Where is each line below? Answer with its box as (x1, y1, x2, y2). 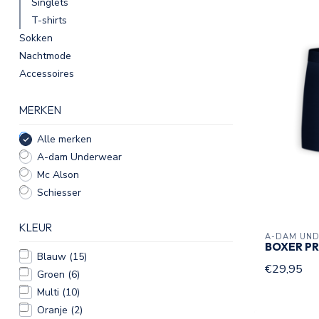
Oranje (37, 303, 70, 317)
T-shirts (31, 14, 67, 27)
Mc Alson (37, 168, 79, 182)
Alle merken (37, 132, 92, 146)
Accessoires (19, 67, 74, 80)
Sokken (19, 31, 53, 45)
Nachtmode (19, 49, 71, 63)
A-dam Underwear (37, 150, 122, 164)
